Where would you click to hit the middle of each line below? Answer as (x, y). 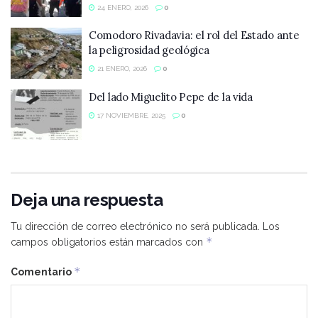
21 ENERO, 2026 (121, 69)
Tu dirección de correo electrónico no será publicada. (135, 227)
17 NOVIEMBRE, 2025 (130, 115)
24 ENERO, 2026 (122, 7)
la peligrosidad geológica (149, 50)
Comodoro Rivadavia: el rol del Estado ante (194, 35)
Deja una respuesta (87, 200)
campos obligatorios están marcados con (108, 242)
